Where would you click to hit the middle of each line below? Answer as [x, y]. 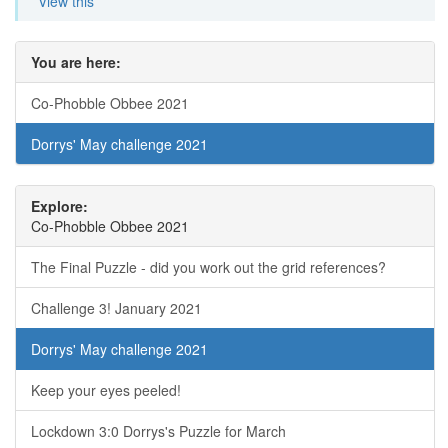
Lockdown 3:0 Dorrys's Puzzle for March [158, 431]
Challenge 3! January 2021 [116, 308]
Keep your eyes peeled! [106, 390]
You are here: [76, 62]
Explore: [59, 206]
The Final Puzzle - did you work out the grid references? [208, 267]
